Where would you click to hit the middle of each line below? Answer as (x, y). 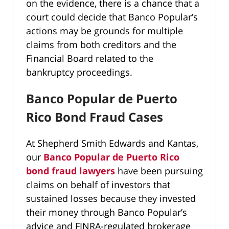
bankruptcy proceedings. (79, 72)
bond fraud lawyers (71, 171)
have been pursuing (159, 171)
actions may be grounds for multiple (105, 31)
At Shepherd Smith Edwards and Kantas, (112, 143)
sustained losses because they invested (111, 198)
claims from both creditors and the (101, 45)
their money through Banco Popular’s (107, 212)
